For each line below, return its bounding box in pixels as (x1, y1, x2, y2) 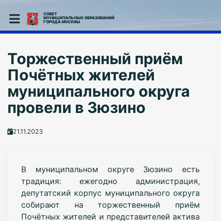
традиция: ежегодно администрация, (21, 176, 200, 186)
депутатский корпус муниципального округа (21, 187, 200, 198)
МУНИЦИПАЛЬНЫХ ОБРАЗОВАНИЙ (43, 15, 114, 20)
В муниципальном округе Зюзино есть (21, 164, 200, 174)
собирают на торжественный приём (21, 199, 200, 210)
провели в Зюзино (7, 98, 146, 116)
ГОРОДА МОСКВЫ (43, 19, 80, 24)
